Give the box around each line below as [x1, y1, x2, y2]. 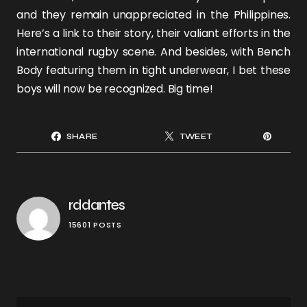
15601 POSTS [69, 219, 122, 230]
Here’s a [16, 25, 62, 41]
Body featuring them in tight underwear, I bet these [16, 62, 291, 78]
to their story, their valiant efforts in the [79, 25, 291, 41]
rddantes [69, 197, 125, 214]
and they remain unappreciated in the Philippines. [16, 7, 291, 23]
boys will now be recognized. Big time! [16, 81, 213, 97]
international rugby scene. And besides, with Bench [16, 44, 291, 60]
